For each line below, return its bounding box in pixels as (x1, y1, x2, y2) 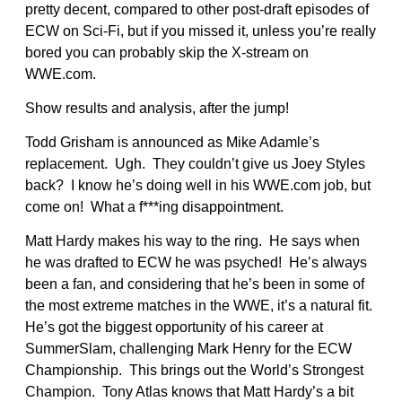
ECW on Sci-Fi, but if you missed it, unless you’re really (25, 22, 376, 39)
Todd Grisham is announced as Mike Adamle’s (25, 134, 319, 150)
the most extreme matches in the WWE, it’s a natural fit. (25, 297, 376, 313)
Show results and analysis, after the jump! (25, 100, 289, 116)
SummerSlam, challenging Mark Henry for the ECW (25, 340, 352, 356)
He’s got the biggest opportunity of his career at (25, 319, 323, 335)
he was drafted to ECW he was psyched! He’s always (25, 254, 367, 270)
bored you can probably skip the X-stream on (25, 44, 309, 60)
